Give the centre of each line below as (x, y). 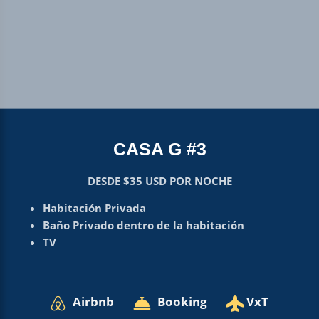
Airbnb (93, 301)
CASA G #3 (159, 149)
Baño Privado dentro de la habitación (143, 225)
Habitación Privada (94, 208)
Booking (182, 301)
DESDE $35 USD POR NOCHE (159, 181)
